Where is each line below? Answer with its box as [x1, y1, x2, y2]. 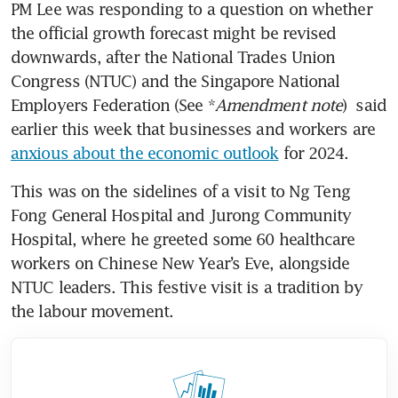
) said [342, 94, 386, 115]
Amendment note [214, 94, 343, 115]
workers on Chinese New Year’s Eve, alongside [11, 252, 350, 273]
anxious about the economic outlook [11, 142, 279, 163]
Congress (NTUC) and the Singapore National [11, 70, 340, 91]
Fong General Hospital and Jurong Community [11, 204, 352, 225]
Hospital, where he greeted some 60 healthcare [11, 228, 355, 249]
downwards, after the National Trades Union [11, 46, 336, 67]
